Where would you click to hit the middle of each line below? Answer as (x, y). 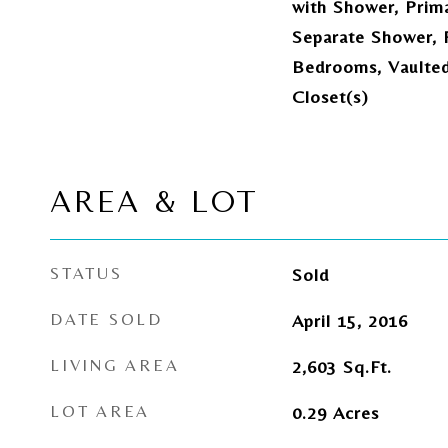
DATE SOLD (106, 319)
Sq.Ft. (367, 366)
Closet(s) (330, 96)
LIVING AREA (115, 365)
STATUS (86, 273)
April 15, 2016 (349, 320)
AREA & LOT (154, 202)
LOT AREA (100, 411)
